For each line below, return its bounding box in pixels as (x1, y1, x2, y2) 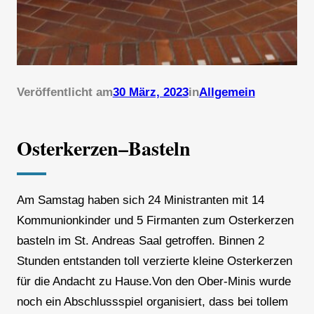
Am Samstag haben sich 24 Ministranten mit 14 (16, 193, 264, 207)
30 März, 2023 (112, 86, 189, 100)
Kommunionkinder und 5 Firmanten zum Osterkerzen (16, 214, 294, 228)
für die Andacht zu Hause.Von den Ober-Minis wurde (16, 275, 291, 289)
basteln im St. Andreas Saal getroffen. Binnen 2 (16, 234, 264, 248)
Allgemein (198, 86, 255, 100)
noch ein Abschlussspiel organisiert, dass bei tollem (16, 295, 288, 309)
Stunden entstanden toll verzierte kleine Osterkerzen (16, 254, 292, 268)
